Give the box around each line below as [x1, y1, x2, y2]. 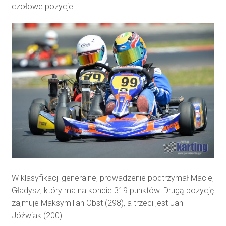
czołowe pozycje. [11, 2, 75, 12]
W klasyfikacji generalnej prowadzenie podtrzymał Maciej [11, 173, 214, 183]
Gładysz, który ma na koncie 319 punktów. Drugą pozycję [11, 185, 214, 195]
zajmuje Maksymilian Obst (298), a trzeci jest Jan [11, 198, 183, 208]
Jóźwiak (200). [11, 210, 64, 220]
